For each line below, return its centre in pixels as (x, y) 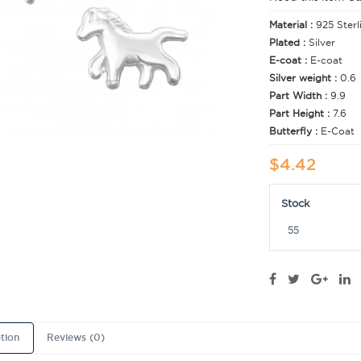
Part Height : (301, 114)
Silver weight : (305, 78)
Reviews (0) (76, 338)
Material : (293, 25)
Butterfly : (295, 131)
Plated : (289, 43)
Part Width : (300, 96)
